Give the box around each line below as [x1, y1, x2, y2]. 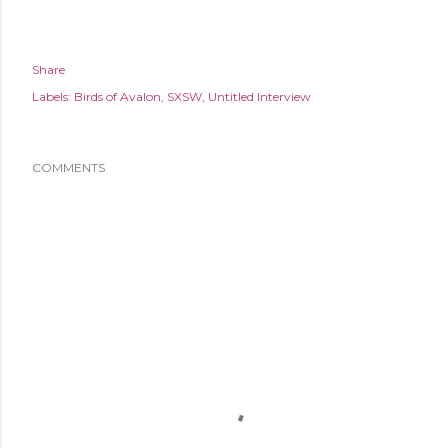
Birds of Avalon [74, 89, 161, 104]
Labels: [32, 89, 71, 104]
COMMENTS [32, 160, 105, 175]
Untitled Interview [208, 89, 311, 104]
